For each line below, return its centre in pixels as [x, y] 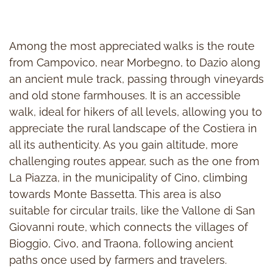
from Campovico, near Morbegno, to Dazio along [135, 62]
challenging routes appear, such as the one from [134, 161]
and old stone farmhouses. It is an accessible [125, 95]
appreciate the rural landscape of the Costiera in [133, 128]
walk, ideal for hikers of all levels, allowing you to [136, 112]
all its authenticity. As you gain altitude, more [124, 144]
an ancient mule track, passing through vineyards [136, 79]
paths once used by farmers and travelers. [118, 260]
